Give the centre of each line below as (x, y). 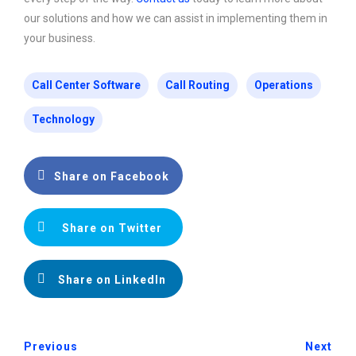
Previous (51, 347)
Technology (63, 120)
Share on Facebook (112, 177)
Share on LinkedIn (112, 280)
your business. (60, 39)
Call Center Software (86, 85)
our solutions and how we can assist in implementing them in (176, 19)
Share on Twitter (112, 228)
